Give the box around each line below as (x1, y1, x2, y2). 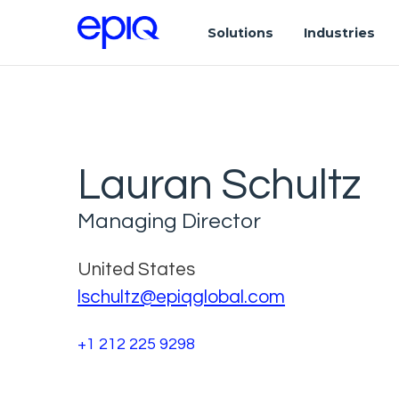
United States (77, 259, 195, 279)
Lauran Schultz (77, 163, 362, 208)
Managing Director (77, 209, 261, 232)
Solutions (207, 24, 273, 41)
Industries (303, 24, 375, 41)
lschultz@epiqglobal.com (77, 287, 285, 306)
